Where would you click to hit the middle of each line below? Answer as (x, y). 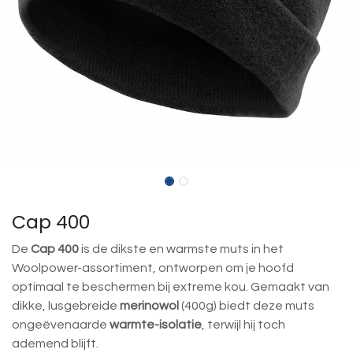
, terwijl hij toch (243, 325)
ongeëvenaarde (61, 325)
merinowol (149, 306)
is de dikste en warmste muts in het (181, 249)
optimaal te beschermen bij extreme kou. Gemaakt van (171, 287)
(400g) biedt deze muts (247, 306)
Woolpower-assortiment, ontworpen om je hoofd (153, 268)
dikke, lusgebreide (66, 306)
